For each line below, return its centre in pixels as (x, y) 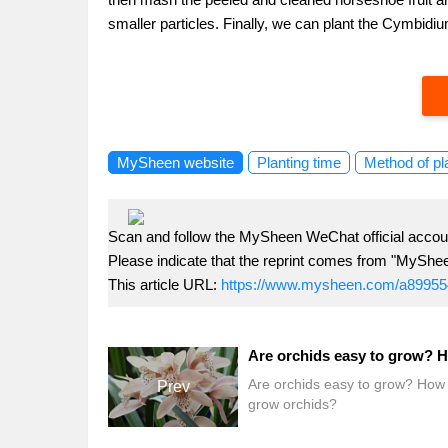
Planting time (299, 162)
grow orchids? (292, 404)
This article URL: (164, 284)
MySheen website (175, 162)
